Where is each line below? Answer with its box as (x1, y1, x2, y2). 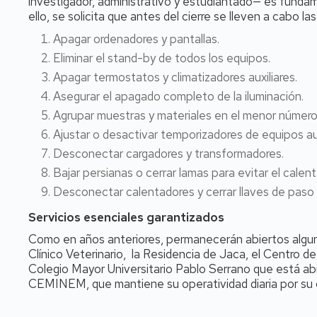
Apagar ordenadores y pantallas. (53, 31, 219, 47)
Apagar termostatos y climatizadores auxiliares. (53, 69, 297, 85)
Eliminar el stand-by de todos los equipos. (53, 50, 270, 66)
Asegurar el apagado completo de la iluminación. (53, 88, 304, 104)
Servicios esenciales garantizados (28, 209, 224, 225)
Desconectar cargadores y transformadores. (53, 146, 284, 161)
